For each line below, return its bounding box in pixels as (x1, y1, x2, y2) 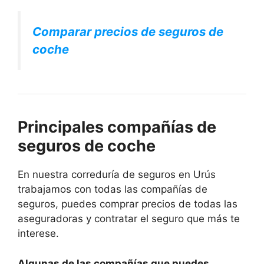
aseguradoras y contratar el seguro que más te (18, 213, 240, 225)
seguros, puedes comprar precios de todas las (18, 198, 237, 210)
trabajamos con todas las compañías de (18, 183, 207, 196)
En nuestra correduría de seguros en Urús (18, 169, 216, 181)
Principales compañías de (18, 117, 216, 137)
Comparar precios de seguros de (32, 24, 223, 39)
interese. (18, 227, 59, 240)
